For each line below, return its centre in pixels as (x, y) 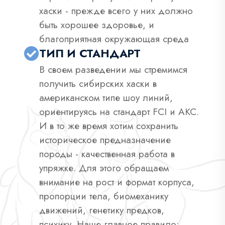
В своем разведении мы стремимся (113, 69)
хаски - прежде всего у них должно (116, 11)
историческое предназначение (105, 140)
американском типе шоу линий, (106, 97)
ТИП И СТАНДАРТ (90, 53)
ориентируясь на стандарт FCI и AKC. (119, 111)
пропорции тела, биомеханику (104, 196)
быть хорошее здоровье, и (97, 25)
